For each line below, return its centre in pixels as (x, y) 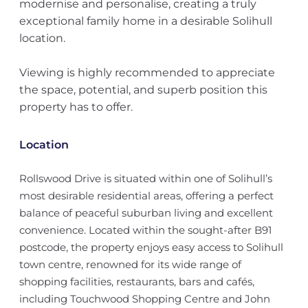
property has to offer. (76, 107)
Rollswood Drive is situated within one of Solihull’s (145, 178)
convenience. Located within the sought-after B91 (145, 230)
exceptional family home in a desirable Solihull (145, 21)
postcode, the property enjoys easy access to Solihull (151, 247)
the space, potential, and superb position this (143, 90)
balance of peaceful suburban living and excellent (146, 213)
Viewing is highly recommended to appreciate (147, 73)
